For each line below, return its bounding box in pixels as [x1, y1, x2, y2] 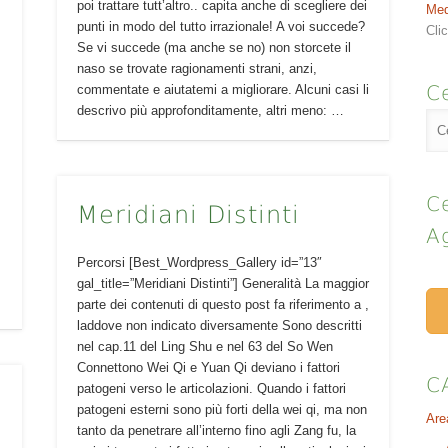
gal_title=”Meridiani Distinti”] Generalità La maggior [76, 275, 369, 291]
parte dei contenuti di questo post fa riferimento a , [76, 296, 369, 312]
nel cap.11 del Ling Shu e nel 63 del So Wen [76, 338, 333, 354]
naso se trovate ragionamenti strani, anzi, [76, 60, 317, 76]
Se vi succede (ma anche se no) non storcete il [76, 39, 351, 55]
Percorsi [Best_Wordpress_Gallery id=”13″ [76, 254, 322, 270]
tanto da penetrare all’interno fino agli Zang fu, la [76, 422, 356, 438]
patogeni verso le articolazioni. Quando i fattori [76, 380, 346, 396]
